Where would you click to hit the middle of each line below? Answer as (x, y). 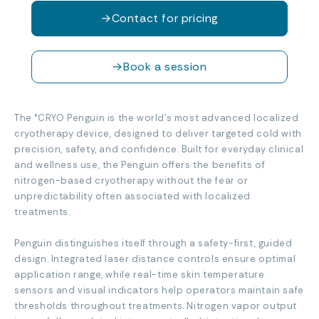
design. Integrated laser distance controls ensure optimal (155, 259)
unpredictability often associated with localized (132, 196)
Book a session (165, 67)
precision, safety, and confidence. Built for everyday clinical (159, 149)
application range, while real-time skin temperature (140, 274)
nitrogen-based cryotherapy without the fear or (131, 181)
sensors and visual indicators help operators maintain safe (159, 290)
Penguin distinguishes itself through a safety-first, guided (153, 243)
